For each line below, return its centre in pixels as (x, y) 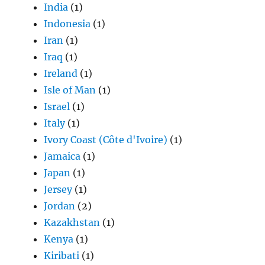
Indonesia (67, 24)
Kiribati (62, 256)
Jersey (58, 190)
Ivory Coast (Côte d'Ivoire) (106, 140)
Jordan (60, 206)
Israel (57, 107)
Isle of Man (70, 90)
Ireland (61, 74)
